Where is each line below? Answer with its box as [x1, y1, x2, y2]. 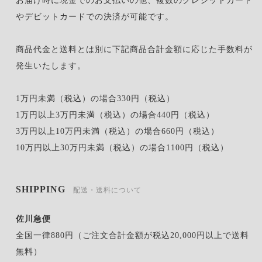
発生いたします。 [15, 61, 86, 70]
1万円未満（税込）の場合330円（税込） [15, 94, 175, 103]
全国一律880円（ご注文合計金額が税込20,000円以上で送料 [15, 231, 249, 240]
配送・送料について [73, 186, 142, 195]
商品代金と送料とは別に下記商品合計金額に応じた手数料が [15, 44, 253, 54]
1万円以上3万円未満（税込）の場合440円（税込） [15, 110, 215, 119]
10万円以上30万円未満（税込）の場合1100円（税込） [15, 143, 229, 152]
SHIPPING [15, 184, 68, 195]
